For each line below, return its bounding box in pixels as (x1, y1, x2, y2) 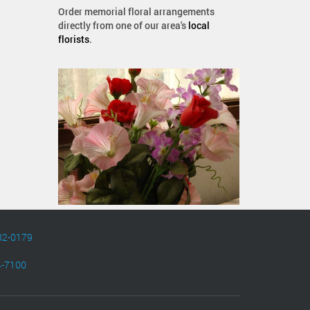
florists (57, 33, 89, 46)
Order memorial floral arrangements (57, 5, 215, 18)
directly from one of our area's (57, 19, 188, 32)
